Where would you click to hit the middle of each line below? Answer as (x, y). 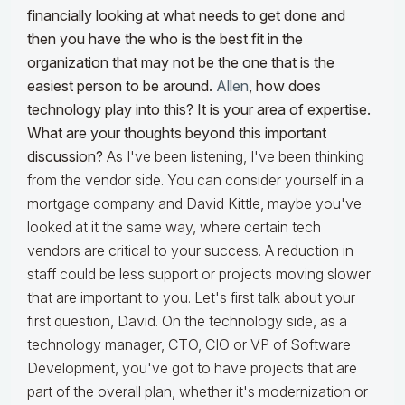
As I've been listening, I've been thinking (234, 157)
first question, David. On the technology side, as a (187, 321)
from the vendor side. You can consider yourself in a (195, 180)
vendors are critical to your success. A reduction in (190, 251)
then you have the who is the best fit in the (165, 39)
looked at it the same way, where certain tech (174, 227)
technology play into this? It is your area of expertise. (199, 110)
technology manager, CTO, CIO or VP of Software (189, 345)
